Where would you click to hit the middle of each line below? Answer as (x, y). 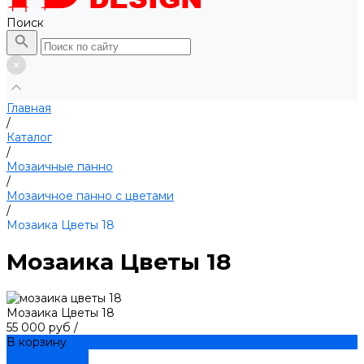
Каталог (29, 137)
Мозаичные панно (60, 167)
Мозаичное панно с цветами (90, 196)
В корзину (37, 342)
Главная (29, 108)
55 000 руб (40, 327)
